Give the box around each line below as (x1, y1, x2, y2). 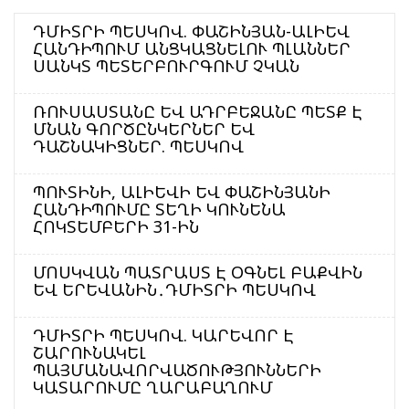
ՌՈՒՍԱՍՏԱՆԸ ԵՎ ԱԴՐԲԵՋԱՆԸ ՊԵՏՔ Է (33, 100, 362, 122)
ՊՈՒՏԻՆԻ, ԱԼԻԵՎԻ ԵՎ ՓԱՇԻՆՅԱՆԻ (33, 180, 330, 203)
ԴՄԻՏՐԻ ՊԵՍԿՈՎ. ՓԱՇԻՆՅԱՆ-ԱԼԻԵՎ (33, 19, 350, 42)
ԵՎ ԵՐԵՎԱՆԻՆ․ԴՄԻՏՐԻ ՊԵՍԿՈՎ (33, 278, 316, 300)
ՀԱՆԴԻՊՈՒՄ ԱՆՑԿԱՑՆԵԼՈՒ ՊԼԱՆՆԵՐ (33, 37, 351, 59)
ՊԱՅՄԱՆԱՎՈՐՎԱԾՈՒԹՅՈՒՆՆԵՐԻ (33, 358, 321, 381)
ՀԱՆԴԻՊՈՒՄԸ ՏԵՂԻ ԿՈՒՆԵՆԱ (33, 197, 286, 220)
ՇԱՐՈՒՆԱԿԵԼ (33, 341, 146, 363)
